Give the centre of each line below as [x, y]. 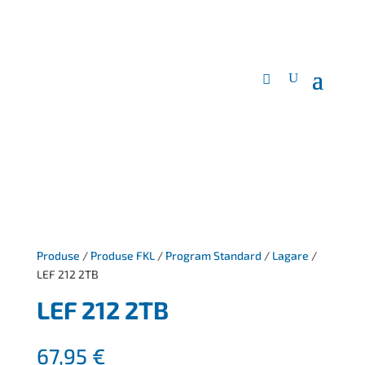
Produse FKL [122, 255]
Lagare [290, 255]
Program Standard [213, 255]
